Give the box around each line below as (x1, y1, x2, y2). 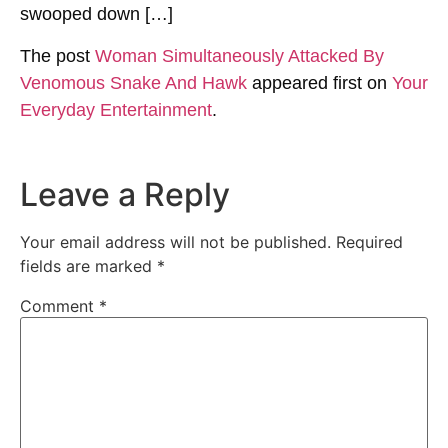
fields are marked (20, 256, 157, 277)
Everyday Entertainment (20, 99, 212, 120)
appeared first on (247, 72, 392, 93)
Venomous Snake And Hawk (20, 72, 247, 93)
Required (336, 232, 403, 253)
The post (20, 45, 95, 66)
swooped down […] (20, 4, 173, 25)
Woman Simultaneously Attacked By (95, 45, 384, 66)
